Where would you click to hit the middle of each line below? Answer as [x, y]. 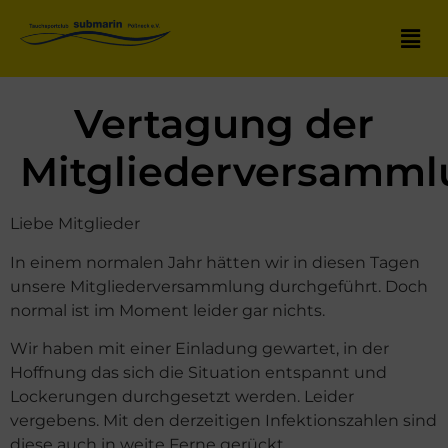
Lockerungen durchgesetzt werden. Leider [182, 397]
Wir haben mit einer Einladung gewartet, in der [199, 349]
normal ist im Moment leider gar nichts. [167, 310]
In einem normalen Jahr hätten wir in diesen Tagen [215, 262]
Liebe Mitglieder [75, 224]
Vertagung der [224, 124]
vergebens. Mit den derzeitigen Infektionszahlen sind [223, 421]
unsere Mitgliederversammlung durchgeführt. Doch [219, 286]
